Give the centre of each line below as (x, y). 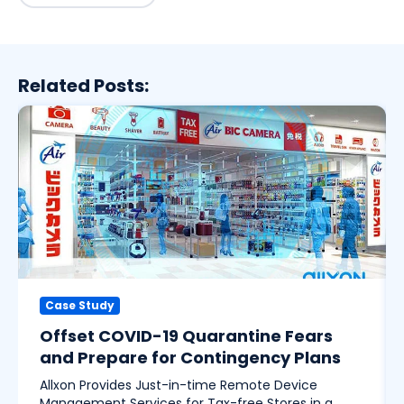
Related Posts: (83, 86)
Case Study (80, 306)
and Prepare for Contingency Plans (190, 358)
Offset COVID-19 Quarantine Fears (186, 336)
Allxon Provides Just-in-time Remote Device (179, 386)
